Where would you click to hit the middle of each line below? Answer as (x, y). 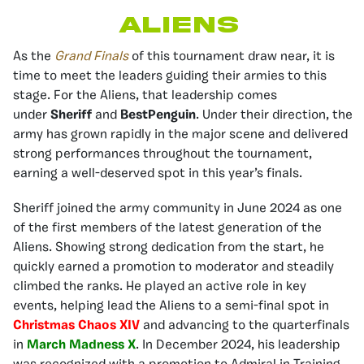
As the (34, 56)
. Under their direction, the (274, 115)
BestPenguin (158, 115)
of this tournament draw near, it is (232, 56)
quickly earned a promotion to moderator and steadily (173, 267)
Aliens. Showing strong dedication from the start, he (169, 247)
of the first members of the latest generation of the (167, 228)
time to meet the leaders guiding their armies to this (170, 76)
